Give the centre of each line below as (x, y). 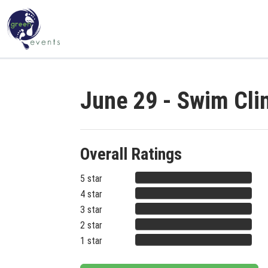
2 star (91, 225)
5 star (91, 179)
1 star (91, 241)
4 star (91, 194)
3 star (91, 210)
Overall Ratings (131, 154)
